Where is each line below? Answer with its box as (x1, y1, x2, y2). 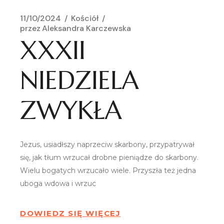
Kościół (71, 12, 99, 23)
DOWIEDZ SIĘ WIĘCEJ (20, 208, 121, 218)
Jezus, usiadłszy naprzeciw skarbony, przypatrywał (20, 139, 195, 149)
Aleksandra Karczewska (42, 22, 131, 33)
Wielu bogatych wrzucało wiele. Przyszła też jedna (20, 165, 196, 175)
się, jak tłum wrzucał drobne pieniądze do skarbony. (20, 152, 199, 162)
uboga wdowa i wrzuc (20, 178, 96, 188)
